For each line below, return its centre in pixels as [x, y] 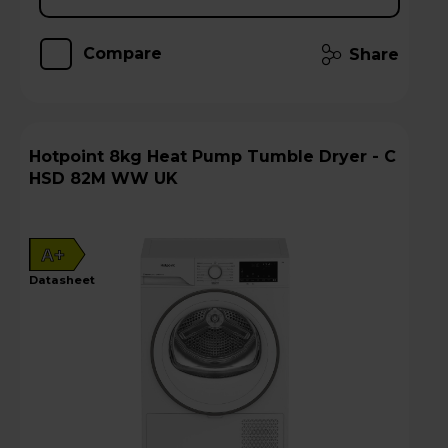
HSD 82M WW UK [103, 178]
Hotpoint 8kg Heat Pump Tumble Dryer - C [69, 156]
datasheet [66, 279]
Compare [122, 53]
